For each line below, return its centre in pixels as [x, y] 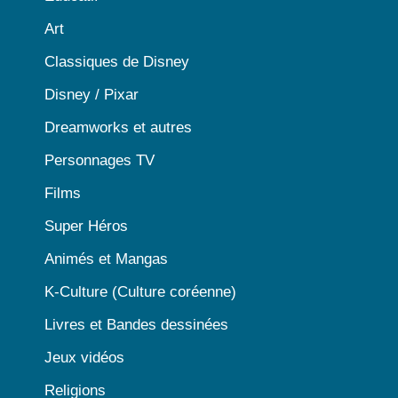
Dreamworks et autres [118, 127]
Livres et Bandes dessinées [136, 324]
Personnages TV [99, 160]
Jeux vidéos [84, 357]
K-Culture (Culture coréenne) [140, 291]
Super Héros [86, 226]
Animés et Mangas [106, 259]
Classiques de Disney [117, 61]
